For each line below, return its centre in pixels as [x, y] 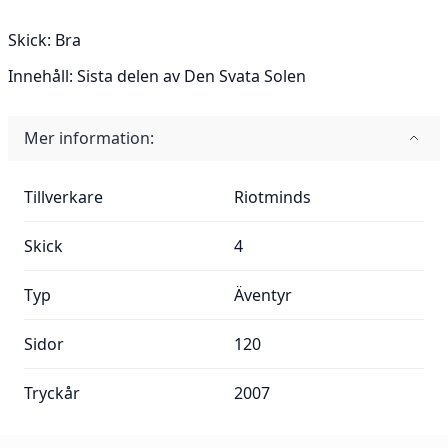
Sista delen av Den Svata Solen [189, 76]
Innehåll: [40, 76]
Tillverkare [63, 197]
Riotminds [272, 197]
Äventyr [263, 295]
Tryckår [52, 393]
